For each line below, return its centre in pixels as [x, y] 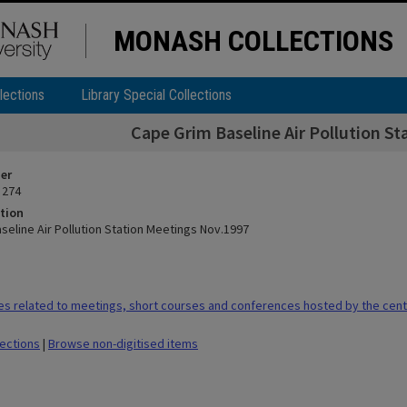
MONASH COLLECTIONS [253, 41]
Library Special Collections [156, 95]
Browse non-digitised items [123, 343]
